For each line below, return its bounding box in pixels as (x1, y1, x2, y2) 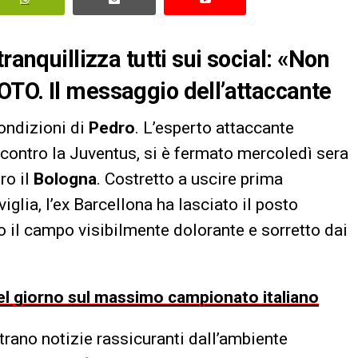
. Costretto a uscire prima (97, 169, 283, 189)
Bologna (34, 169, 97, 189)
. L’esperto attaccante (135, 117, 294, 137)
